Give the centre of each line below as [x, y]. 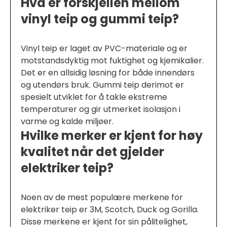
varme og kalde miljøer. [67, 121]
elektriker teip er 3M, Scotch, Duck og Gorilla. [110, 210]
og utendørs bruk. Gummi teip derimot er [102, 85]
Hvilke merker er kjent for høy [112, 136]
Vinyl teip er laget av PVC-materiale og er [104, 48]
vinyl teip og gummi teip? [100, 19]
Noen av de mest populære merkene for [102, 197]
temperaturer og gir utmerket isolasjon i [101, 109]
